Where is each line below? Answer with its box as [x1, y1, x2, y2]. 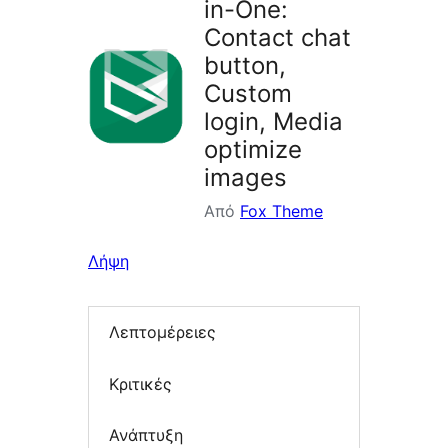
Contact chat [204, 23, 351, 53]
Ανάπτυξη [109, 425, 183, 446]
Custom [204, 79, 292, 109]
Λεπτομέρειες [109, 322, 216, 343]
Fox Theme [240, 201, 323, 222]
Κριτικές [109, 373, 172, 394]
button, [204, 51, 286, 81]
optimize [204, 135, 302, 165]
